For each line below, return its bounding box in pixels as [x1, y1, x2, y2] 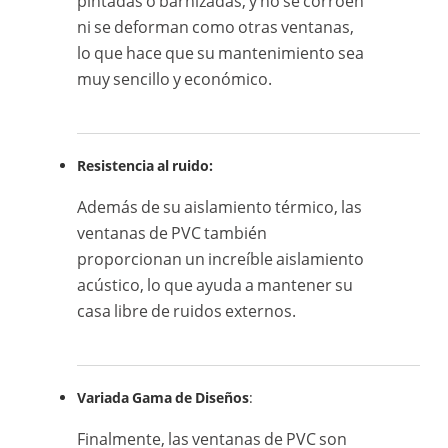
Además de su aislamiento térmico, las [77, 196, 363, 219]
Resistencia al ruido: [77, 156, 214, 176]
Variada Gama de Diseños [77, 388, 250, 408]
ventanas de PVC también [77, 222, 268, 245]
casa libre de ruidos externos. [77, 300, 297, 323]
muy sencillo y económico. [77, 68, 273, 91]
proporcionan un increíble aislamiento [77, 248, 365, 271]
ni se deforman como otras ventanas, [77, 16, 355, 39]
